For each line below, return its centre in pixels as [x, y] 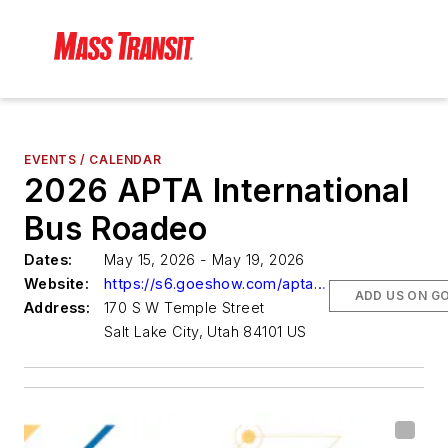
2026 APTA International [217, 191]
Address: [57, 308]
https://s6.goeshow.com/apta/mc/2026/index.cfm [319, 284]
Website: [57, 284]
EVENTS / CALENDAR [93, 160]
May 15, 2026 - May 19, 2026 [204, 260]
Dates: [48, 260]
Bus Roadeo [115, 229]
